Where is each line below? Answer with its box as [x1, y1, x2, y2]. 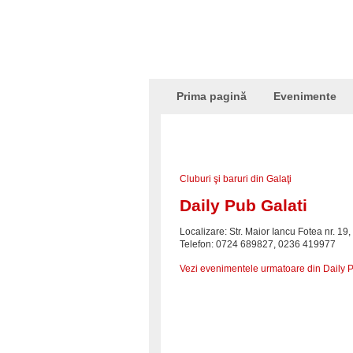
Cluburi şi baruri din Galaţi [180, 173, 292, 184]
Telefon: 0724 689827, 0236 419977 [180, 239, 336, 250]
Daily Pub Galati [180, 196, 307, 214]
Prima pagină [176, 90, 247, 102]
